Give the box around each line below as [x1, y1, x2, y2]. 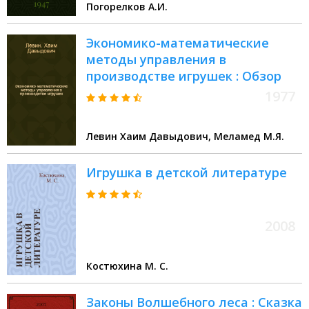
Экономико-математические [86, 34, 269, 52]
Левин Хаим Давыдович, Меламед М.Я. [214, 130, 284, 143]
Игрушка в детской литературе [86, 164, 287, 181]
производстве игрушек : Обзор [86, 68, 281, 85]
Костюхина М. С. [86, 259, 168, 273]
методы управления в [86, 51, 226, 68]
